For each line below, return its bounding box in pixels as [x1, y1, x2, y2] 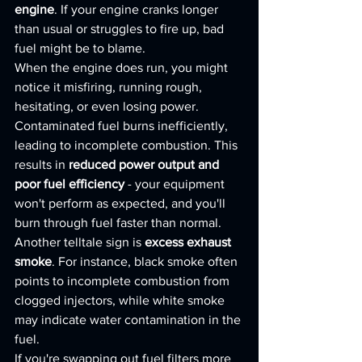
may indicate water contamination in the [15, 313, 244, 326]
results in [15, 158, 69, 171]
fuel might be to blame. [15, 41, 145, 55]
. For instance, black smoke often [52, 255, 241, 268]
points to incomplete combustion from [15, 274, 233, 288]
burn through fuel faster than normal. [15, 216, 221, 229]
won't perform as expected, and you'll [15, 196, 229, 210]
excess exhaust [145, 235, 234, 249]
